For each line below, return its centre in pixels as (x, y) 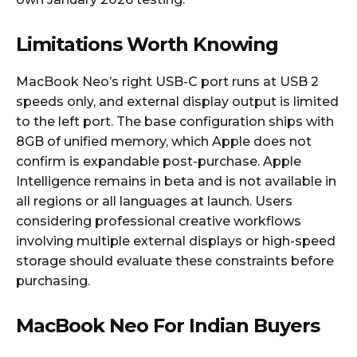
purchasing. (53, 280)
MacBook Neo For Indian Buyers (168, 325)
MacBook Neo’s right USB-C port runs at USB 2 (167, 81)
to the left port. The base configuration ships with (175, 121)
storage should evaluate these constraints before (175, 261)
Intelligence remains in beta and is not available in (176, 181)
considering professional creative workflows (159, 221)
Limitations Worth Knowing (147, 44)
